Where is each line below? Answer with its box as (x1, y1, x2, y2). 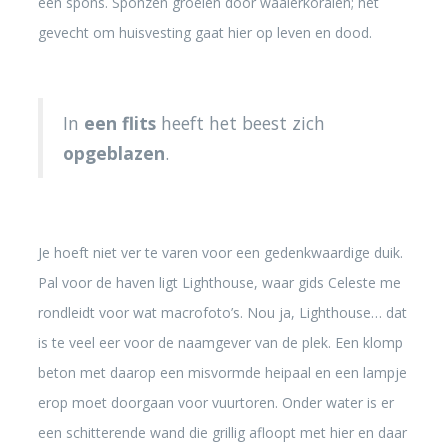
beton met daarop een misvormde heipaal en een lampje (37, 363, 407, 382)
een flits (83, 111, 156, 135)
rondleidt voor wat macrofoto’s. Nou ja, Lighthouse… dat (37, 303, 407, 322)
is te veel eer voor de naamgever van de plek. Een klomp (37, 333, 403, 352)
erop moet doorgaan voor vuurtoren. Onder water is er (37, 393, 394, 412)
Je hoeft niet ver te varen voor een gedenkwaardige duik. (37, 243, 403, 262)
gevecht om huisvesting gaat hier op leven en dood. (37, 23, 372, 42)
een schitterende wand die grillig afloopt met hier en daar (37, 423, 407, 442)
